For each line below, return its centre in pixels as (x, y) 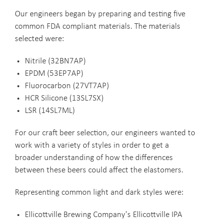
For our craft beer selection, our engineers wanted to (105, 133)
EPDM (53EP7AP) (54, 74)
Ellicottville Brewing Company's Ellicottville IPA (104, 215)
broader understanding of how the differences (94, 158)
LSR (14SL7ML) (50, 111)
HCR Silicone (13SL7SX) (64, 99)
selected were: (39, 39)
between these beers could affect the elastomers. (99, 170)
